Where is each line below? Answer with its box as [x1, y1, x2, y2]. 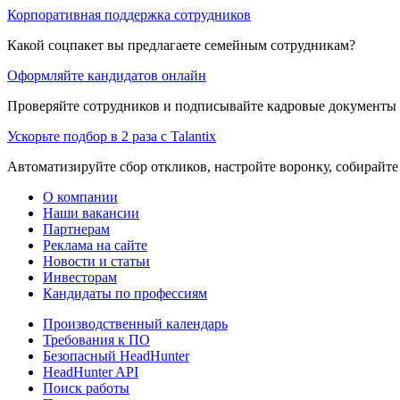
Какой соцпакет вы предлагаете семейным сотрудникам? [7, 37, 355, 53]
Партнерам [43, 221, 110, 237]
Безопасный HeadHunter [43, 347, 189, 363]
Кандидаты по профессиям [43, 285, 207, 301]
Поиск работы [43, 379, 129, 396]
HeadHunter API [43, 363, 138, 379]
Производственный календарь [43, 315, 228, 331]
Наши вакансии [43, 204, 139, 221]
